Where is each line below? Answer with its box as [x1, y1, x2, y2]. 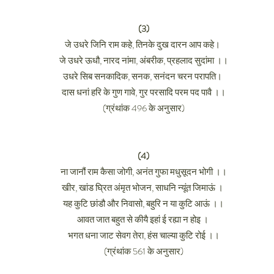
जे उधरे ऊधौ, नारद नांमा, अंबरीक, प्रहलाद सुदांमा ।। [59, 54, 228, 67]
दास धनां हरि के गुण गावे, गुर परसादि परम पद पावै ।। [61, 86, 226, 99]
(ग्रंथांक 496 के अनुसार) [102, 102, 185, 115]
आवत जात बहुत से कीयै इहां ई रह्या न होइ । [76, 213, 210, 226]
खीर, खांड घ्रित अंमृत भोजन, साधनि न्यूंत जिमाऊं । [62, 181, 225, 194]
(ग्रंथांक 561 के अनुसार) [103, 245, 183, 258]
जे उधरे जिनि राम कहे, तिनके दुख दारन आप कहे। [65, 38, 222, 51]
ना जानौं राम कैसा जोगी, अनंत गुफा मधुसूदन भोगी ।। [60, 165, 227, 179]
